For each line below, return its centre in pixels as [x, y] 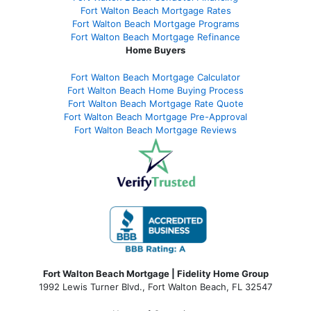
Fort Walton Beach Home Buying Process [155, 90]
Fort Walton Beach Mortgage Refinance [155, 36]
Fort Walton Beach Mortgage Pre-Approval [155, 116]
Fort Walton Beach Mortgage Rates [155, 10]
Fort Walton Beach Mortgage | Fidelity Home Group [155, 273]
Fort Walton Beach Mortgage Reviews [155, 129]
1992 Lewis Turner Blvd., [93, 286]
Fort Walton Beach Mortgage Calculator [155, 77]
